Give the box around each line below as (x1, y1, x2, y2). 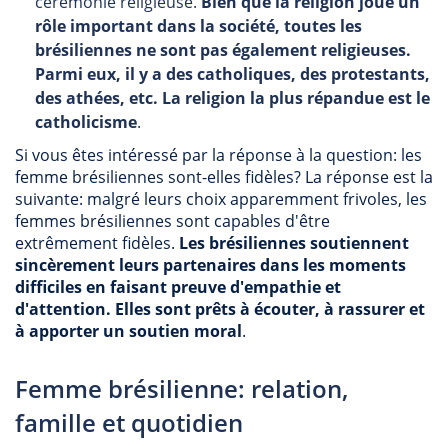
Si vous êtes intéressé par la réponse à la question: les (15, 144, 422, 166)
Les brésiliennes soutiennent (179, 232, 409, 254)
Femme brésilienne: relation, (15, 372, 348, 405)
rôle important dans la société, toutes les (35, 15, 362, 37)
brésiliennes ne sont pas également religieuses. (35, 39, 411, 61)
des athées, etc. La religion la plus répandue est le (35, 87, 430, 109)
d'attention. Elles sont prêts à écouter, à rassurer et (15, 298, 425, 320)
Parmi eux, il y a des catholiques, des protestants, (35, 63, 430, 85)
